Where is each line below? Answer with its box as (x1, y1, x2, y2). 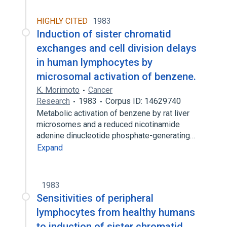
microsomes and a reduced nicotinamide (36, 120, 180, 129)
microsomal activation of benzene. (36, 70, 196, 83)
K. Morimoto (36, 85, 80, 95)
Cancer (88, 85, 112, 95)
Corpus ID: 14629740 (105, 96, 181, 106)
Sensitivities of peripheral (36, 192, 154, 204)
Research (36, 96, 70, 106)
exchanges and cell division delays (36, 42, 197, 54)
